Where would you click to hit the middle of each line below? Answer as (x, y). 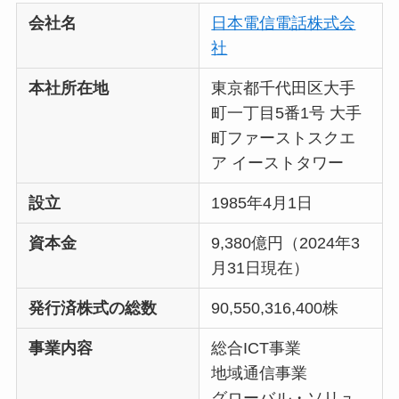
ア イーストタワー (278, 163)
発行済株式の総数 (93, 309)
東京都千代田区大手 (284, 89)
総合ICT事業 (256, 349)
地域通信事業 (260, 374)
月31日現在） (261, 269)
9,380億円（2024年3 (286, 244)
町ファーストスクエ (284, 138)
